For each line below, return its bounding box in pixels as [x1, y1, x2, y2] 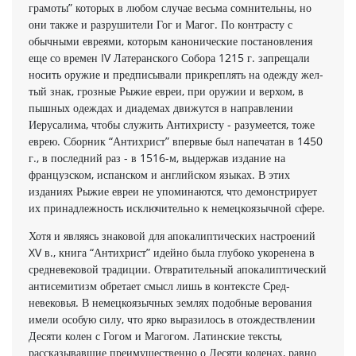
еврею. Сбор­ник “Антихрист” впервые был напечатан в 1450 [29, 133, 323, 149]
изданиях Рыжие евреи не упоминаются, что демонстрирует [29, 183, 317, 199]
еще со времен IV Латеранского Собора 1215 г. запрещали [29, 49, 310, 65]
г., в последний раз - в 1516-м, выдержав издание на [29, 149, 285, 165]
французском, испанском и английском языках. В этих [29, 166, 290, 182]
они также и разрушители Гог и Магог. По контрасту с [29, 16, 292, 32]
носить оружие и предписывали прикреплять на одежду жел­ [29, 66, 323, 82]
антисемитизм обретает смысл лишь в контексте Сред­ [29, 277, 290, 293]
